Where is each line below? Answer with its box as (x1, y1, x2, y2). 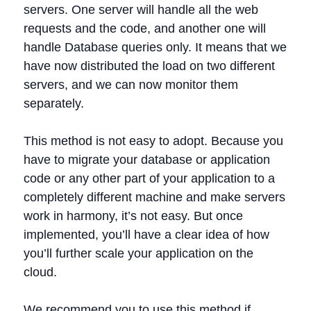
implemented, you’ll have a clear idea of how (24, 228, 269, 242)
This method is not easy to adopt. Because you (24, 134, 283, 148)
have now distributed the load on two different (24, 59, 275, 73)
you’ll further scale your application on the (24, 246, 253, 260)
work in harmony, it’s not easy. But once (24, 209, 243, 223)
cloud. (24, 265, 57, 279)
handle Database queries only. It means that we (24, 40, 287, 54)
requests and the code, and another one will (24, 22, 266, 35)
